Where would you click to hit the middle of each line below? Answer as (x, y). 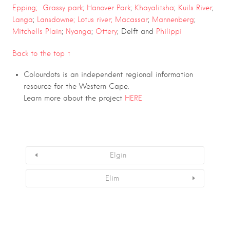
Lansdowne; (56, 19)
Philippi (169, 31)
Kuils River (195, 7)
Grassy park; (63, 7)
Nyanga (79, 31)
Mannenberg (173, 19)
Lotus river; (95, 19)
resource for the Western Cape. (76, 87)
